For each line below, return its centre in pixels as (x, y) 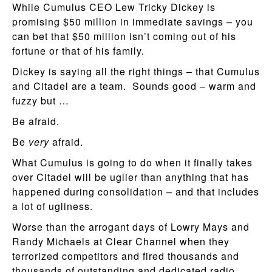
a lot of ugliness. (57, 206)
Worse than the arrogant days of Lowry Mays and (131, 226)
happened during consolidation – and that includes (136, 191)
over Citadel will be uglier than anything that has (131, 177)
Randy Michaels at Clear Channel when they (121, 241)
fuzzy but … (41, 100)
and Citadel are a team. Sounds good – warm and (134, 86)
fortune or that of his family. (80, 50)
